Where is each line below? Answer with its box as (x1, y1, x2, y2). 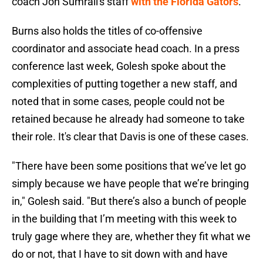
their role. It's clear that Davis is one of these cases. (12, 130, 249, 143)
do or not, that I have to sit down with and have (12, 248, 228, 261)
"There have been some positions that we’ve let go (12, 160, 246, 173)
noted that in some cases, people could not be (12, 95, 225, 108)
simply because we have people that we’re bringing (12, 177, 249, 190)
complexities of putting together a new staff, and (12, 77, 237, 90)
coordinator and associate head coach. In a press (12, 42, 240, 55)
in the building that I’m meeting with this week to (12, 213, 237, 225)
